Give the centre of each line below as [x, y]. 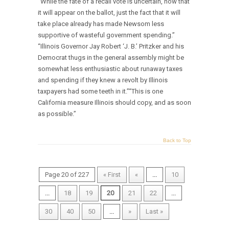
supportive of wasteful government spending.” [106, 35]
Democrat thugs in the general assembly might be [111, 58]
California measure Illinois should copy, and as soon [114, 103]
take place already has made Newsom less [101, 24]
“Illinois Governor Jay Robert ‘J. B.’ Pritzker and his [111, 47]
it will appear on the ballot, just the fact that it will [109, 13]
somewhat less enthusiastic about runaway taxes [110, 69]
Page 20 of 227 [67, 175]
